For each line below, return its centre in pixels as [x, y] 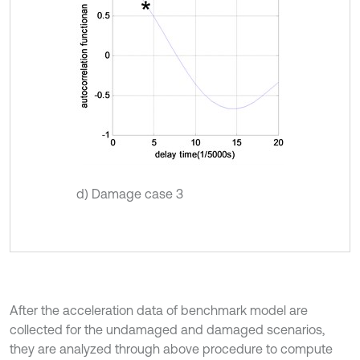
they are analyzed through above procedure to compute [171, 348]
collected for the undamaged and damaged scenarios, [167, 329]
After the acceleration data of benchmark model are [159, 310]
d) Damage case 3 [130, 193]
